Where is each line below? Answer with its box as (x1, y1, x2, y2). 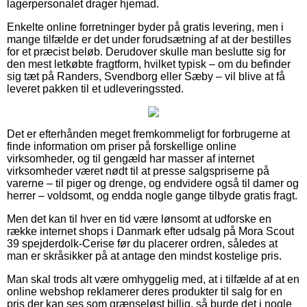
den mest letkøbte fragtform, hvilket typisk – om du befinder (7, 58, 291, 70)
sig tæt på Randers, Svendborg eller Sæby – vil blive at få (7, 70, 285, 82)
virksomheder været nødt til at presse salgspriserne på (7, 164, 269, 177)
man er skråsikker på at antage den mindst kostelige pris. (7, 249, 282, 262)
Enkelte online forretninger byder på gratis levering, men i (7, 21, 284, 33)
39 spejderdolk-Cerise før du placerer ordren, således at (7, 237, 278, 249)
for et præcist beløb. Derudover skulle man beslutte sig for (7, 45, 286, 58)
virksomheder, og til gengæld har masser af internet (7, 152, 254, 164)
